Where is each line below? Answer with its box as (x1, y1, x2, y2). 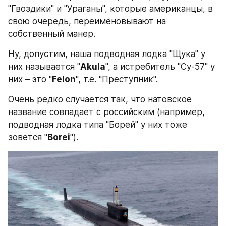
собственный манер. (8, 29, 95, 39)
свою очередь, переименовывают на (8, 16, 166, 26)
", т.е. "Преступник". (76, 74, 158, 84)
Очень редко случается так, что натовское (8, 94, 192, 104)
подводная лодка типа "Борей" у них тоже (8, 120, 187, 130)
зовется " (8, 132, 47, 142)
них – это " (8, 74, 52, 84)
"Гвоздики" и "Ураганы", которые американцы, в (8, 4, 213, 14)
